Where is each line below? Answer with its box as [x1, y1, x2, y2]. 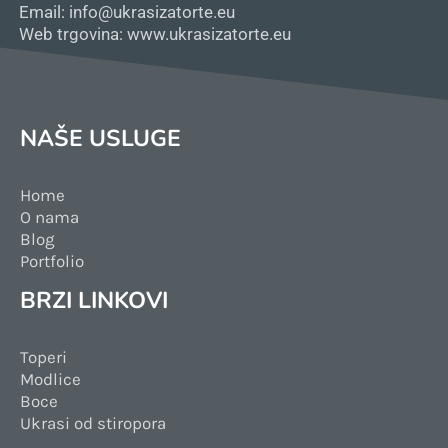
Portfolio [20, 250, 84, 271]
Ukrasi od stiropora [20, 412, 166, 433]
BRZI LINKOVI [20, 284, 168, 316]
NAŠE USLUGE [20, 122, 181, 154]
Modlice [20, 368, 81, 389]
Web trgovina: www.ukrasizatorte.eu [19, 23, 291, 44]
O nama [20, 206, 79, 227]
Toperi [20, 346, 67, 367]
